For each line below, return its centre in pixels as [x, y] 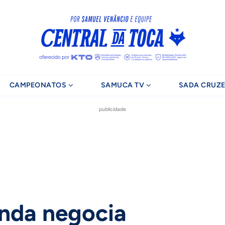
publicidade [113, 109]
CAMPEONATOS [38, 85]
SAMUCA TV [123, 85]
